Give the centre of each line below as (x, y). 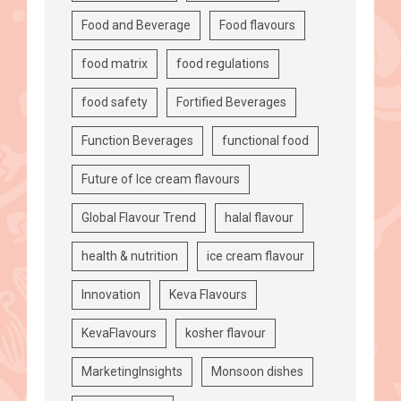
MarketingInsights (132, 371)
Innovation (111, 294)
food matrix (115, 63)
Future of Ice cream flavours (161, 179)
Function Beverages (137, 140)
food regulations (223, 63)
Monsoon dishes (257, 371)
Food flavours (257, 25)
